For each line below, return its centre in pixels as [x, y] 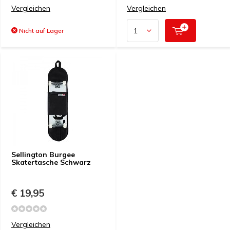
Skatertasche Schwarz [51, 162]
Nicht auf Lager [41, 31]
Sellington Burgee [43, 155]
